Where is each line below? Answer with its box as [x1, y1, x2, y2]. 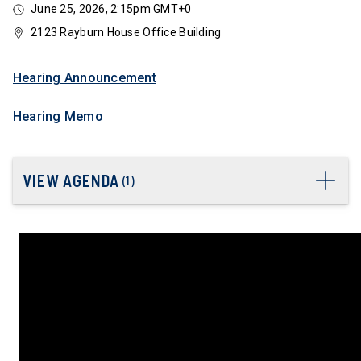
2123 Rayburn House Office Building [31, 26, 222, 39]
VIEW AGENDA [23, 171, 119, 190]
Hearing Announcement [13, 70, 156, 85]
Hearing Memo [13, 109, 103, 124]
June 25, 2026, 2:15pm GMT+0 [31, 2, 192, 15]
